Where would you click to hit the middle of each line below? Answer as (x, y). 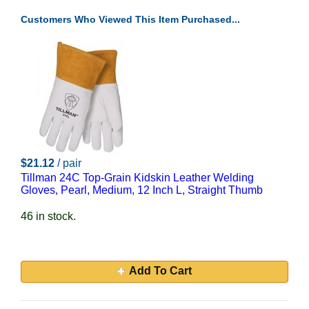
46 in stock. (48, 216)
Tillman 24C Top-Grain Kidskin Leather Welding (137, 178)
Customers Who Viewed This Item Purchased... (130, 19)
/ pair (69, 163)
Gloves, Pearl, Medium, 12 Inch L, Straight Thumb (142, 190)
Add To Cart (160, 271)
